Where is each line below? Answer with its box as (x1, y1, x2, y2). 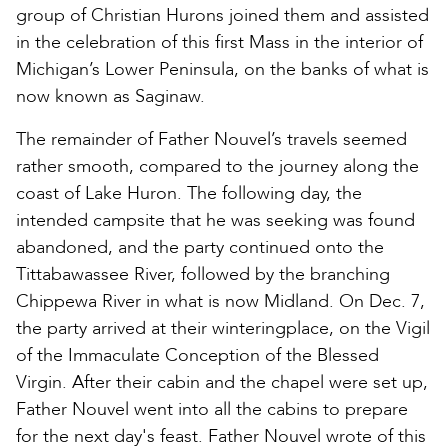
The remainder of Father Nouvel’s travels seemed (16, 126, 407, 152)
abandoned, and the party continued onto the (16, 234, 384, 260)
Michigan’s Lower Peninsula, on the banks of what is (16, 56, 429, 82)
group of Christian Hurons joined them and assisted (16, 2, 429, 28)
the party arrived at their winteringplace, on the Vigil (16, 315, 430, 341)
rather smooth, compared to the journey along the (16, 153, 419, 179)
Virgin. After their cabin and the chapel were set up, (16, 369, 428, 395)
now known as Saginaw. (16, 83, 205, 109)
